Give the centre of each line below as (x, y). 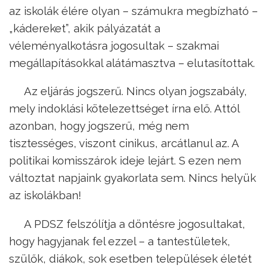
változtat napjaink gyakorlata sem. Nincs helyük (133, 178)
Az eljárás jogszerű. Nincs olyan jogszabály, (135, 91)
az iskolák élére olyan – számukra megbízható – (133, 10)
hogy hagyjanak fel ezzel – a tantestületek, (120, 241)
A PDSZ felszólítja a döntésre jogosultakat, (135, 223)
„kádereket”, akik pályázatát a (85, 28)
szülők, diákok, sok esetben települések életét (130, 258)
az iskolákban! (45, 195)
